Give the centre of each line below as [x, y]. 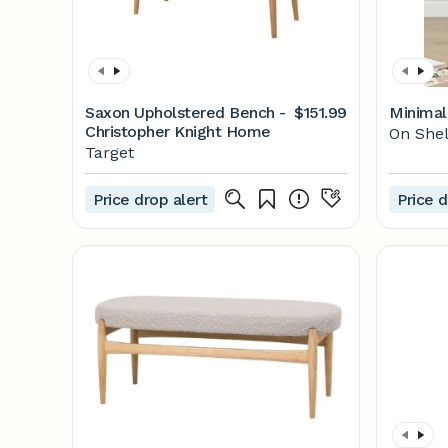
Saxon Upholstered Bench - [185, 112]
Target [109, 152]
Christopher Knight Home [178, 131]
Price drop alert [150, 199]
